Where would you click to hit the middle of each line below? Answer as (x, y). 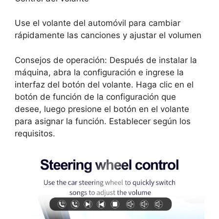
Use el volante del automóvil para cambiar (98, 23)
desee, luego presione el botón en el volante (102, 109)
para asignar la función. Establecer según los (103, 121)
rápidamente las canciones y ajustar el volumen (108, 35)
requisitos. (35, 133)
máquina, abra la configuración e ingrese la (99, 72)
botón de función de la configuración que (95, 97)
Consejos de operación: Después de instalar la (106, 60)
